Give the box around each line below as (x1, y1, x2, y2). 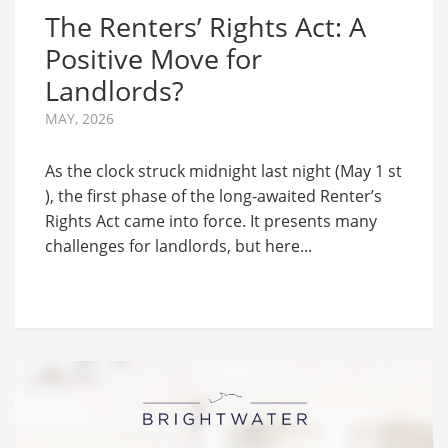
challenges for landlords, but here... (45, 234, 312, 257)
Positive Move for (45, 39, 262, 77)
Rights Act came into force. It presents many (45, 209, 377, 232)
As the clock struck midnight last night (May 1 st (45, 159, 402, 182)
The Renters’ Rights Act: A (45, 7, 366, 45)
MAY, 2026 (45, 108, 114, 128)
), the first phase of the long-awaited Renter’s (45, 184, 382, 207)
